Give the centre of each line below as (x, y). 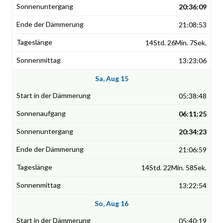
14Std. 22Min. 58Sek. (174, 168)
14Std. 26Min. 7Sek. (176, 43)
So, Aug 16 (111, 204)
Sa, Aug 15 (111, 79)
